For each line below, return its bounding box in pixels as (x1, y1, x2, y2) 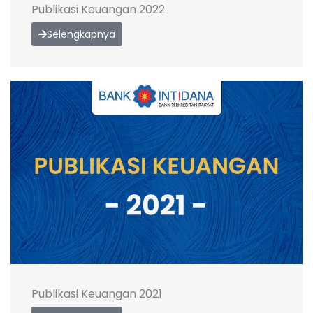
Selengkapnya (47, 27, 115, 42)
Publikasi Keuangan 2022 (31, 1, 165, 18)
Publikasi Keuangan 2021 (31, 285, 162, 302)
